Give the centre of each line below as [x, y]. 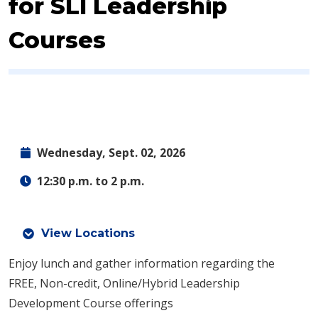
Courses [57, 40]
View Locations [88, 233]
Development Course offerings [91, 303]
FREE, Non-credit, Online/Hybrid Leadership [124, 283]
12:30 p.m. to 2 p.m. [91, 181]
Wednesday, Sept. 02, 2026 [111, 153]
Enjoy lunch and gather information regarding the [142, 263]
